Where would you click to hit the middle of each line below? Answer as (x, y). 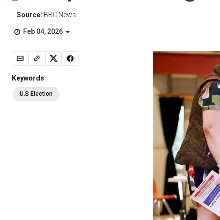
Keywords (28, 78)
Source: (30, 15)
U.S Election (36, 94)
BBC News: (61, 15)
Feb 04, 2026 (43, 31)
